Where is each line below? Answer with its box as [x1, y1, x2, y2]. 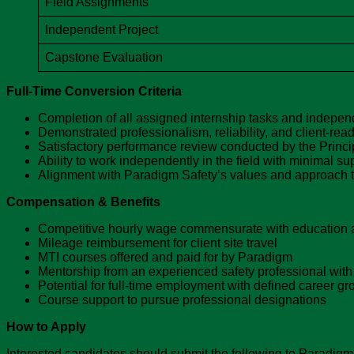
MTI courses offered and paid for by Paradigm [38, 250, 292, 265]
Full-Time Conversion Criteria [6, 85, 182, 99]
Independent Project [45, 23, 158, 37]
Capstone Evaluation [45, 51, 163, 65]
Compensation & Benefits [6, 195, 160, 209]
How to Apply [6, 320, 86, 334]
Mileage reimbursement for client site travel [38, 236, 277, 250]
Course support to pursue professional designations [38, 293, 326, 307]
